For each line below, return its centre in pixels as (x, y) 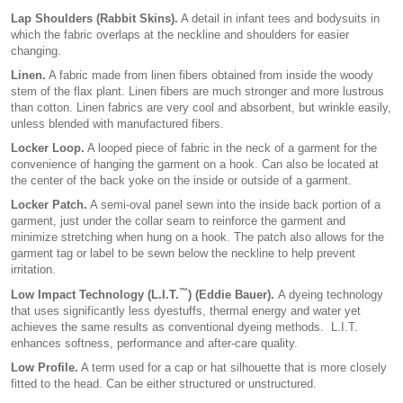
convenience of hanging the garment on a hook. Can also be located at (195, 165)
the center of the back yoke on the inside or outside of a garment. (181, 181)
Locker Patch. (49, 205)
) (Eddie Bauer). (231, 294)
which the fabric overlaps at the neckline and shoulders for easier (180, 34)
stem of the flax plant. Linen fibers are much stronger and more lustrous (197, 91)
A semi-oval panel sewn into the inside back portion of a (234, 205)
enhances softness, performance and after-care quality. (154, 343)
